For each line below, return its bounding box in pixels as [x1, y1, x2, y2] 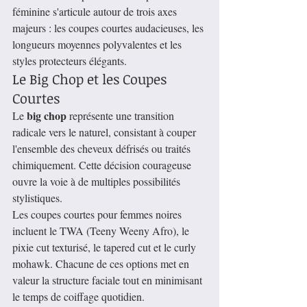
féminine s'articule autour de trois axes [12, 4, 180, 19]
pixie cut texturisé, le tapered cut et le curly [12, 240, 199, 255]
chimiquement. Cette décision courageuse [12, 158, 194, 173]
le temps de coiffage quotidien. [12, 289, 145, 304]
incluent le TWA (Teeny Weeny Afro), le [12, 223, 192, 238]
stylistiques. [12, 191, 62, 206]
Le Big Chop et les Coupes [12, 69, 170, 89]
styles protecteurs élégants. [12, 53, 127, 69]
